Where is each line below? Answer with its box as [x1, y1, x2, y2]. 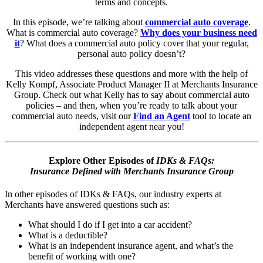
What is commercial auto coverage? [6, 28, 140, 38]
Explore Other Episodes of [49, 155, 156, 166]
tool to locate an [190, 111, 251, 122]
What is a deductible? [28, 230, 107, 240]
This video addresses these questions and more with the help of [15, 69, 248, 79]
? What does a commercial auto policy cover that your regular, [19, 38, 249, 49]
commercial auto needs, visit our [12, 111, 133, 122]
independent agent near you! [79, 122, 184, 132]
